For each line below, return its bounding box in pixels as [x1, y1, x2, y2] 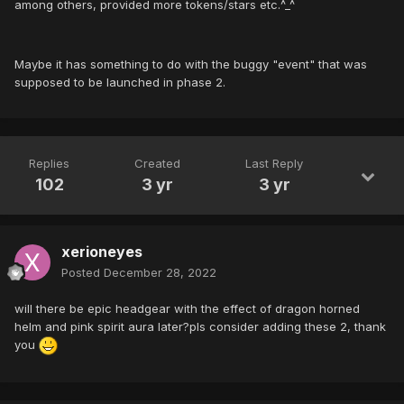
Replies [29, 156, 69, 171]
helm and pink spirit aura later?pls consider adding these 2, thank [14, 319, 386, 335]
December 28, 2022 [104, 265, 216, 280]
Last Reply [245, 156, 303, 171]
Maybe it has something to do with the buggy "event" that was [14, 57, 367, 72]
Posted [61, 265, 104, 280]
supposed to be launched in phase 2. [14, 75, 225, 90]
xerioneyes [61, 243, 142, 262]
